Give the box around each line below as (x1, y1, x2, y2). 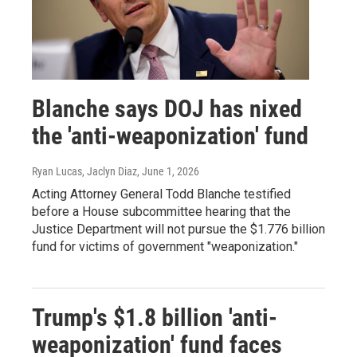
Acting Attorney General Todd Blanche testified (32, 186, 291, 202)
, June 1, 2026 (137, 165, 199, 178)
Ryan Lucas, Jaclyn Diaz (32, 165, 137, 178)
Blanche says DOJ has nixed (32, 95, 302, 124)
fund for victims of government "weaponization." (32, 239, 298, 255)
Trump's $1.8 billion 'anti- (32, 304, 277, 332)
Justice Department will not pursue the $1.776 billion (32, 222, 325, 237)
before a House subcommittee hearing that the (32, 204, 291, 220)
